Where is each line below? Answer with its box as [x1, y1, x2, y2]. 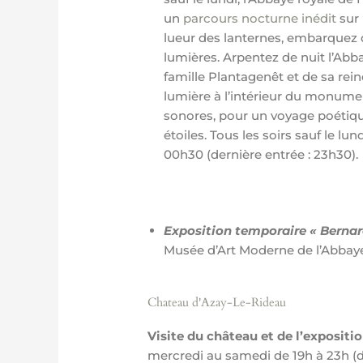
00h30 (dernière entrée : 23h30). [164, 146, 359, 162]
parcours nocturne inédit [183, 10, 337, 26]
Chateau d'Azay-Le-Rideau [147, 293, 287, 310]
